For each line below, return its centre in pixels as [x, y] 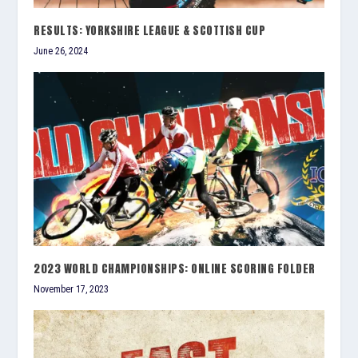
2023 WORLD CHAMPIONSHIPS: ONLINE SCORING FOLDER [175, 269]
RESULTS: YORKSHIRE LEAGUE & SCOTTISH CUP [150, 31]
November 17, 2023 [72, 290]
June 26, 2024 [61, 52]
